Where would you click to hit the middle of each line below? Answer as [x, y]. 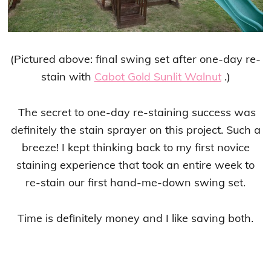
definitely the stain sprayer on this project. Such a [135, 129]
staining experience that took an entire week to [135, 165]
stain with [67, 76]
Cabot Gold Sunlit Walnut [158, 76]
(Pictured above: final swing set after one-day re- [135, 59]
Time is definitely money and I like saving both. [135, 218]
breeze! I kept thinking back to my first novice [135, 147]
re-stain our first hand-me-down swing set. [135, 182]
